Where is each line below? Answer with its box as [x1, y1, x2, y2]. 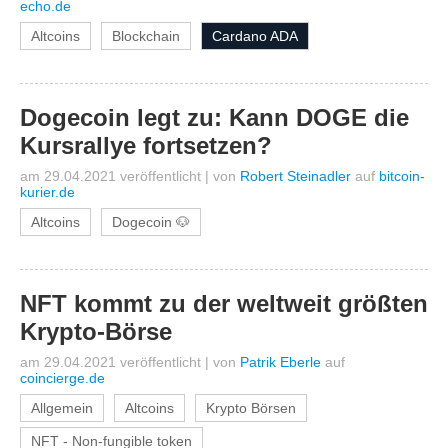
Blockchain [112, 28, 180, 44]
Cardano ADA [212, 28, 298, 44]
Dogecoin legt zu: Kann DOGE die [20, 104, 409, 131]
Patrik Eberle [240, 354, 321, 370]
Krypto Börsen [206, 400, 296, 416]
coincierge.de [20, 370, 105, 386]
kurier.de [20, 184, 75, 200]
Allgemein [31, 400, 93, 416]
